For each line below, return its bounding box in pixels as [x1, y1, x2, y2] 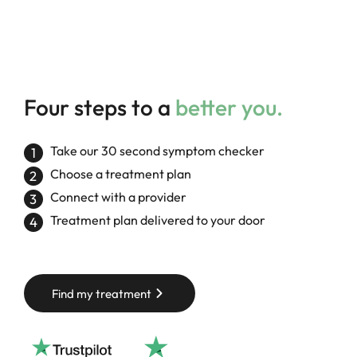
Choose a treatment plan [50, 166, 192, 182]
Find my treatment [52, 285, 152, 301]
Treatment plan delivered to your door [50, 212, 266, 229]
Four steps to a [24, 93, 175, 122]
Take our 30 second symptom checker [50, 143, 265, 159]
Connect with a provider [50, 189, 187, 206]
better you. [175, 93, 283, 122]
